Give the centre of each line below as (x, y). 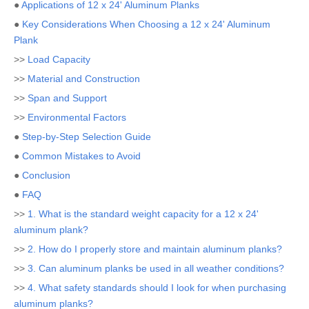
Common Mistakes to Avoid (81, 156)
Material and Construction (84, 79)
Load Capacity (59, 59)
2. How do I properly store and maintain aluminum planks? (155, 249)
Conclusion (46, 175)
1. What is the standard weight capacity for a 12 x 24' (143, 214)
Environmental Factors (77, 117)
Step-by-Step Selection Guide (87, 137)
